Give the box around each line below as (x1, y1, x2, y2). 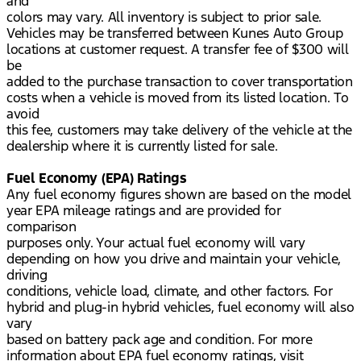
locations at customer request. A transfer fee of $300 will (6, 40, 349, 59)
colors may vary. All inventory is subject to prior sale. (6, 8, 322, 27)
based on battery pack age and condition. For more (6, 330, 313, 349)
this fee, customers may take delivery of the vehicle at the (6, 121, 353, 139)
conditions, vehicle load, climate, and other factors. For (6, 282, 333, 301)
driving (6, 266, 48, 284)
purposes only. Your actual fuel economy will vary (6, 234, 305, 252)
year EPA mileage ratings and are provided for (6, 201, 281, 220)
